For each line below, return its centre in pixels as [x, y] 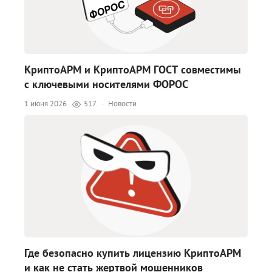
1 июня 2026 [46, 104]
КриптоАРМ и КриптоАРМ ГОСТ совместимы [133, 70]
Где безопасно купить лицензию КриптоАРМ [133, 253]
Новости [122, 104]
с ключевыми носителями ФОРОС [106, 84]
